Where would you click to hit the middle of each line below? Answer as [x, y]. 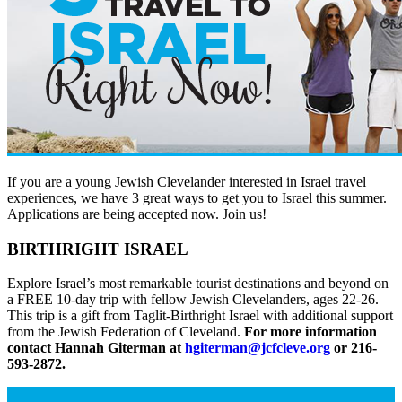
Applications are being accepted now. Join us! [137, 214]
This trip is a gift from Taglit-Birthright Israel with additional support [200, 316]
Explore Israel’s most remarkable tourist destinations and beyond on [198, 284]
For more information [310, 332]
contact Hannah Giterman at [96, 348]
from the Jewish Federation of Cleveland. [126, 332]
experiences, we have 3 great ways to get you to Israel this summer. [197, 197]
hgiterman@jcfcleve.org [258, 348]
